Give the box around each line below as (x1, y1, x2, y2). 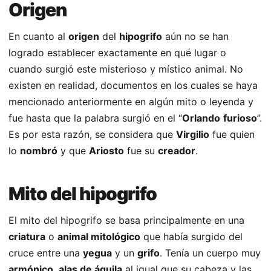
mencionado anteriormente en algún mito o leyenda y (8, 96, 253, 108)
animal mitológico (57, 230, 140, 243)
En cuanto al (8, 30, 68, 43)
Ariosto (89, 145, 124, 157)
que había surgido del (140, 230, 243, 243)
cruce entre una (8, 247, 83, 260)
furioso (223, 112, 257, 125)
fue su (124, 145, 158, 157)
